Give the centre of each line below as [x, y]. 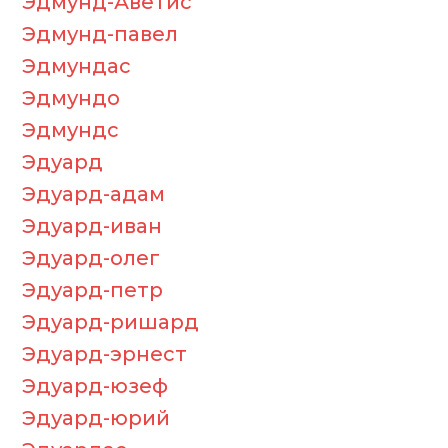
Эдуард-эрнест [104, 354]
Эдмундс [70, 130]
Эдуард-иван [92, 226]
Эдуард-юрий [96, 418]
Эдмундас [76, 66]
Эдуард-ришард [110, 322]
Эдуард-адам [93, 194]
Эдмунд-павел [100, 34]
